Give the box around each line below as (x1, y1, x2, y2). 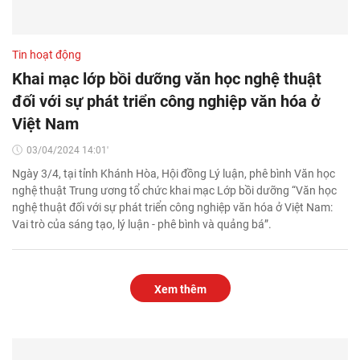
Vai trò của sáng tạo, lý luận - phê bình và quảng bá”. (12, 217, 272, 231)
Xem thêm (153, 282, 207, 296)
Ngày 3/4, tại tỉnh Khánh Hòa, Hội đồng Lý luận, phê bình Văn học (12, 166, 335, 180)
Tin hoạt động (12, 47, 81, 61)
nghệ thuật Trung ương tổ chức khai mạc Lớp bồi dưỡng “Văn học (12, 183, 337, 197)
